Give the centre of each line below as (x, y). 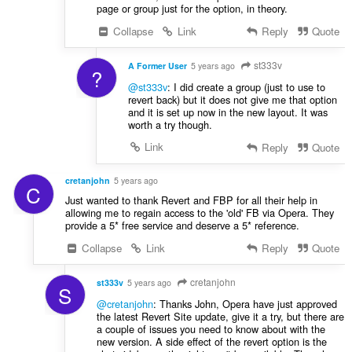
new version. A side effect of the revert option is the (211, 341)
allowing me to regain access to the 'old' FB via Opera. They (199, 212)
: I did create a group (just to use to (246, 86)
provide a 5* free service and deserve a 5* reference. (182, 225)
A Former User (157, 65)
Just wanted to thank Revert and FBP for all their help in (191, 200)
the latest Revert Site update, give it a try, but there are (220, 316)
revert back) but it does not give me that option (232, 99)
